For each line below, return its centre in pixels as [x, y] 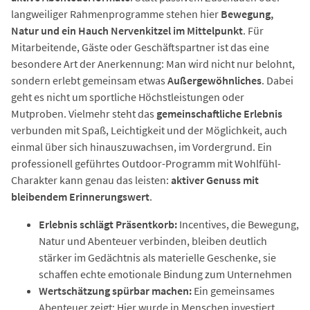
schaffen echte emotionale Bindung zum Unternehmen [165, 274]
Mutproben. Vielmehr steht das [84, 114]
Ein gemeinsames [234, 291]
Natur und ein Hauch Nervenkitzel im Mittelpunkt [127, 31]
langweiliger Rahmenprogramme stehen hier [116, 14]
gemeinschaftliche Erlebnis [219, 114]
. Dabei [277, 81]
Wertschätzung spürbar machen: [116, 291]
